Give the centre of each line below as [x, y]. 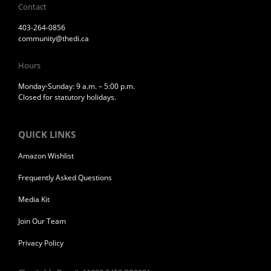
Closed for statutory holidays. [67, 97]
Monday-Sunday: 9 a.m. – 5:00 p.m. [77, 86]
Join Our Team [42, 221]
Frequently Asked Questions [65, 177]
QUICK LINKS [47, 134]
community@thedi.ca [54, 38]
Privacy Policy [41, 243]
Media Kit [34, 199]
